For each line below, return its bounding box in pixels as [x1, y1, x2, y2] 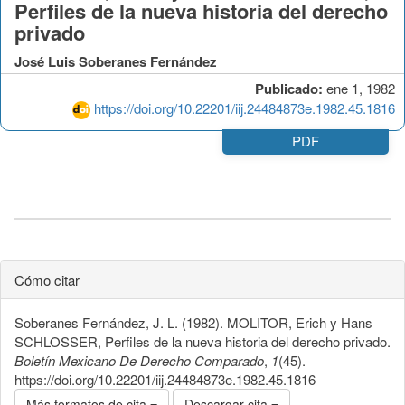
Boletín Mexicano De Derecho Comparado [14, 350, 264, 370]
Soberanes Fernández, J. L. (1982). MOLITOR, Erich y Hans [14, 312, 372, 332]
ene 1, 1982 [323, 78, 395, 98]
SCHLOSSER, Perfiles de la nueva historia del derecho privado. [14, 331, 391, 351]
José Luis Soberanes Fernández [14, 51, 217, 71]
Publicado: [255, 78, 323, 99]
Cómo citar [14, 269, 80, 289]
